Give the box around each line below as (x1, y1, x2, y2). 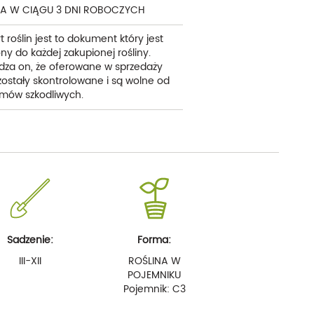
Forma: (137, 232, 172, 248)
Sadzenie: (6, 232, 53, 248)
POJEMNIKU (128, 267, 182, 283)
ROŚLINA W (128, 253, 181, 269)
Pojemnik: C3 (123, 281, 186, 297)
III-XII (18, 253, 41, 269)
